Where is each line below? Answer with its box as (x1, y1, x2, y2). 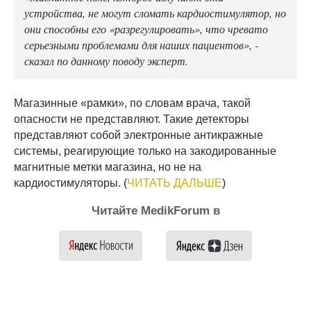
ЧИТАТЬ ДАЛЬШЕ (127, 177, 222, 190)
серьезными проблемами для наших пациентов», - (24, 37, 258, 53)
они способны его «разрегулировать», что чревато (24, 21, 268, 37)
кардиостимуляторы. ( (14, 177, 127, 190)
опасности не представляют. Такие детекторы (14, 113, 249, 126)
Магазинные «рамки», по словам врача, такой (14, 97, 251, 110)
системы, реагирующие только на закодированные (14, 145, 276, 158)
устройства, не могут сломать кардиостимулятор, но (24, 5, 286, 21)
